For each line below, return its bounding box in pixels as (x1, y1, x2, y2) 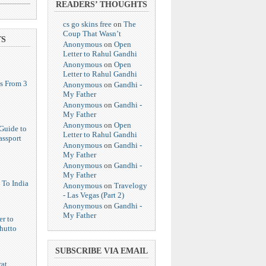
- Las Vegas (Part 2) (63, 190, 124, 199)
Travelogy (114, 180, 147, 190)
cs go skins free (63, 19, 112, 28)
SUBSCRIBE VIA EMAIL (55, 246, 148, 255)
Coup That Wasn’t (63, 28, 121, 38)
